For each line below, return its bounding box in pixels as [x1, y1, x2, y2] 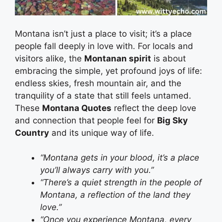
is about [151, 53, 186, 63]
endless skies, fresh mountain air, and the [15, 78, 181, 88]
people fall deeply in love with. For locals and [15, 41, 193, 51]
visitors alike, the [15, 53, 84, 63]
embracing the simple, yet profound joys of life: [15, 65, 202, 76]
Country [15, 127, 49, 138]
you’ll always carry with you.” [40, 165, 154, 175]
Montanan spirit [84, 53, 151, 63]
